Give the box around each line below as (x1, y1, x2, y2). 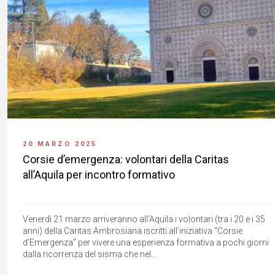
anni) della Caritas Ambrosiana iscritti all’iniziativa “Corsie (23, 225, 242, 236)
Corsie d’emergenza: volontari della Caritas (23, 152, 229, 166)
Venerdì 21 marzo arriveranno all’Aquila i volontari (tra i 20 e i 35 (23, 214, 265, 224)
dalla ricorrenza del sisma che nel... (23, 249, 157, 259)
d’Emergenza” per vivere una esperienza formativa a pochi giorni (23, 237, 269, 247)
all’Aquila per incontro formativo (23, 168, 175, 181)
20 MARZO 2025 (23, 139, 97, 148)
